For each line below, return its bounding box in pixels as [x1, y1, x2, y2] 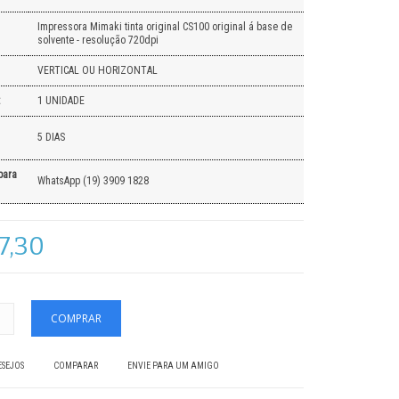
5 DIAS [37, 131, 65, 143]
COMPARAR [53, 361, 98, 370]
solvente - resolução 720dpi [37, 34, 159, 46]
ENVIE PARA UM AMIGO [126, 361, 219, 370]
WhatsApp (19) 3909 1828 [37, 175, 149, 187]
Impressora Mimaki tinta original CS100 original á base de [37, 20, 292, 33]
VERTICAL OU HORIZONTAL [37, 64, 158, 77]
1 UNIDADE [37, 94, 85, 107]
